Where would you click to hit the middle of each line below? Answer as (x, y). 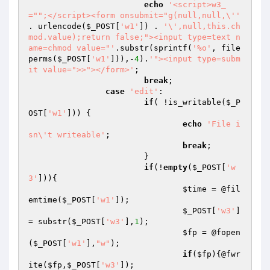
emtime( (45, 200)
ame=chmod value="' (72, 48)
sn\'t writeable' (67, 135)
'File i (224, 124)
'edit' (144, 91)
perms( (43, 59)
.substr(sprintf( (154, 48)
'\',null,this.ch (202, 26)
